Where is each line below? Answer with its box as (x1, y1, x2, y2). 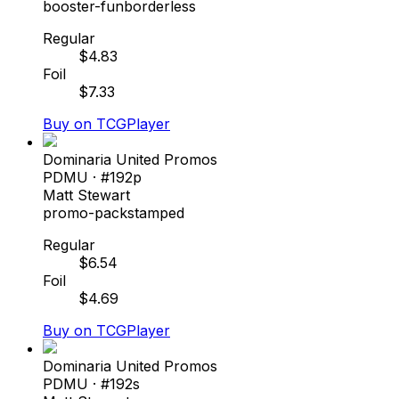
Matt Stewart (43, 185, 130, 204)
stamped (127, 203, 184, 222)
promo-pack (43, 203, 127, 222)
